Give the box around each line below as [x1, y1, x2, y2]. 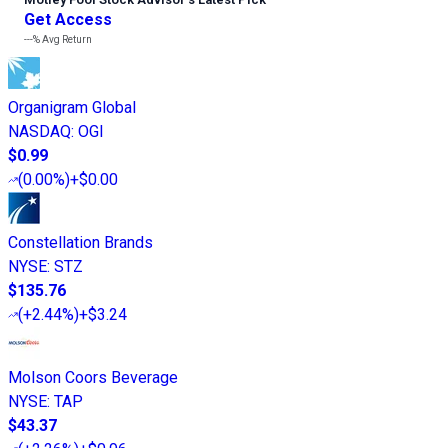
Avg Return [40, 34, 92, 46]
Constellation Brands [8, 233, 153, 253]
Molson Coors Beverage [8, 368, 178, 388]
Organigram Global [8, 98, 136, 118]
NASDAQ [8, 122, 71, 142]
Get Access [24, 10, 112, 30]
